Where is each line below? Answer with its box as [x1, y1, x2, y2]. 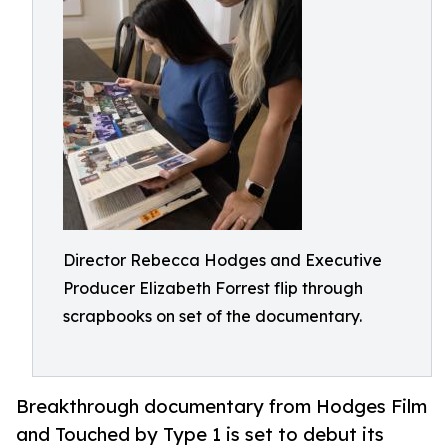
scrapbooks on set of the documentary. [63, 306, 362, 326]
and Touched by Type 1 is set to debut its [16, 423, 384, 446]
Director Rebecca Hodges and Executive [63, 250, 382, 270]
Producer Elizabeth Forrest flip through [63, 278, 363, 298]
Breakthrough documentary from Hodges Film [16, 395, 427, 418]
